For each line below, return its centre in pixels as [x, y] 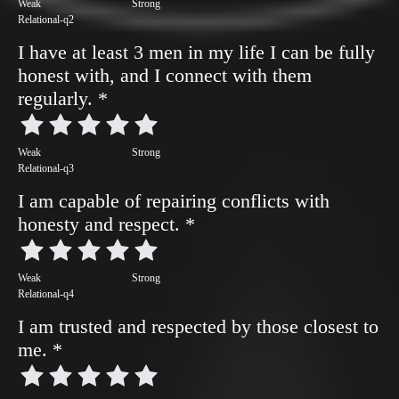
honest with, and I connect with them [165, 75]
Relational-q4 [46, 294]
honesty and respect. [102, 224]
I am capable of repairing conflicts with [174, 201]
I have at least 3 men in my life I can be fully [196, 52]
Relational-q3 [46, 168]
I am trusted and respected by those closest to [198, 326]
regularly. [58, 98]
